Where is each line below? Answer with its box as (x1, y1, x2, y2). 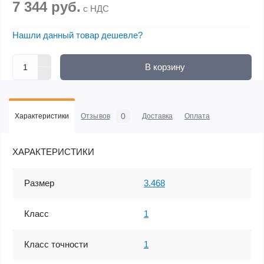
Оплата (184, 111, 210, 120)
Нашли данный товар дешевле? (12, 29, 143, 40)
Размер (24, 177, 54, 188)
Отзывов (81, 111, 110, 120)
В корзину (144, 61, 185, 72)
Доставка (141, 111, 173, 120)
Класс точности (24, 239, 88, 249)
